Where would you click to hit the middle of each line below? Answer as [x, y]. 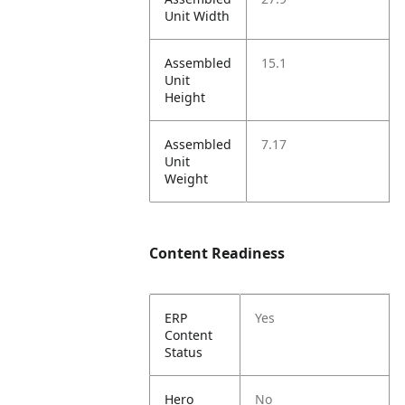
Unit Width [198, 16]
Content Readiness [217, 253]
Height [185, 97]
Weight [187, 179]
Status [184, 352]
